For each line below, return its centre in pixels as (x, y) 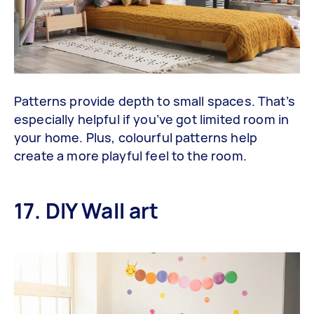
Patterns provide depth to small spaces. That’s (155, 101)
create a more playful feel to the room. (130, 156)
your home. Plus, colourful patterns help (136, 138)
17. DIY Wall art (87, 211)
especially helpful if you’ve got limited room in (152, 120)
